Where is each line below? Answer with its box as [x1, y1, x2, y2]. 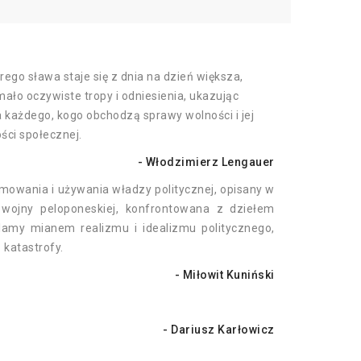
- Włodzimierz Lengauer [137, 156, 275, 169]
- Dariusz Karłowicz [163, 323, 275, 337]
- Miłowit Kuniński [174, 268, 275, 282]
